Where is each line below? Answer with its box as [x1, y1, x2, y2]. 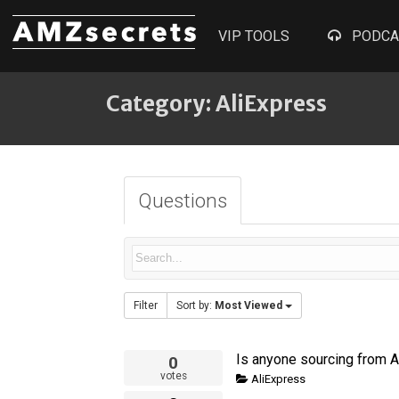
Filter [134, 298, 158, 312]
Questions [138, 188, 227, 212]
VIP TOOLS [218, 27, 289, 45]
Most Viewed [215, 298, 282, 312]
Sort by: [176, 298, 215, 312]
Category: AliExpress [106, 89, 327, 118]
